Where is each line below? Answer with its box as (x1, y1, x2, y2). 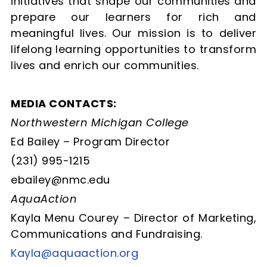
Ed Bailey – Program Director (11, 133, 170, 149)
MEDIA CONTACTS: (11, 95, 117, 111)
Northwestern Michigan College (11, 114, 189, 130)
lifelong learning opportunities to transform (11, 41, 256, 57)
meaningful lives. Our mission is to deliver (11, 25, 256, 41)
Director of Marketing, (130, 210, 256, 225)
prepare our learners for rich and (11, 9, 256, 24)
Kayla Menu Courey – (11, 210, 130, 225)
